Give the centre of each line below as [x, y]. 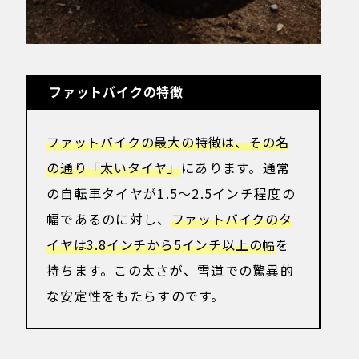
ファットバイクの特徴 [116, 92]
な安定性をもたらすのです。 [136, 295]
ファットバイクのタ [232, 218]
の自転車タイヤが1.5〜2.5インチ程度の [171, 193]
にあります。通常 [236, 167]
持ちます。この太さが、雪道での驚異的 [171, 270]
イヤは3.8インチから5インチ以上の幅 [161, 244]
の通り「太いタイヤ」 [114, 167]
